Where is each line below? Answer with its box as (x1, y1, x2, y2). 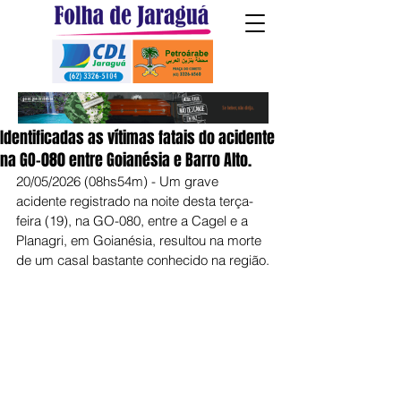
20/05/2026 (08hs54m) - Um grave (16, 173, 222, 190)
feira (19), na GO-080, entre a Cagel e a (16, 212, 252, 229)
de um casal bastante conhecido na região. (16, 252, 269, 269)
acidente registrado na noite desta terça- (16, 192, 253, 209)
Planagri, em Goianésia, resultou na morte (16, 232, 265, 249)
